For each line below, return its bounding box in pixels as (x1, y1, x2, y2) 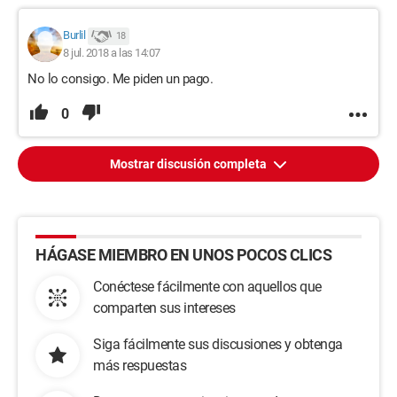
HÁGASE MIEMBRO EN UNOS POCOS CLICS (35, 245, 331, 264)
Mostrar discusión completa (110, 157, 269, 171)
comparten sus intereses (93, 300, 236, 316)
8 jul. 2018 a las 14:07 (63, 46, 160, 59)
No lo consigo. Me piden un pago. (27, 71, 213, 87)
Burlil (63, 28, 85, 43)
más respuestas (93, 357, 186, 374)
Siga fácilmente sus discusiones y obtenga (93, 336, 343, 353)
